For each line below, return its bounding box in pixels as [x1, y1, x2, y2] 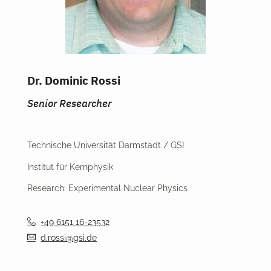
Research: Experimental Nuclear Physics [27, 183, 188, 194]
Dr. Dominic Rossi [27, 73, 120, 88]
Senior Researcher [27, 97, 111, 111]
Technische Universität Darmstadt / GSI [27, 140, 184, 151]
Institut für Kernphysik [27, 162, 113, 172]
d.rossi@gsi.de [41, 232, 97, 243]
